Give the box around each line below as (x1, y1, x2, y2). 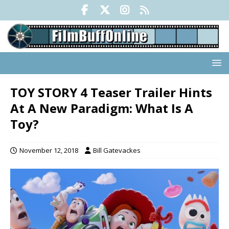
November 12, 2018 (19, 146, 78, 155)
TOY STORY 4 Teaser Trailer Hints (10, 84, 212, 101)
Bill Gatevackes (93, 146, 141, 155)
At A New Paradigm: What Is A (10, 100, 193, 117)
